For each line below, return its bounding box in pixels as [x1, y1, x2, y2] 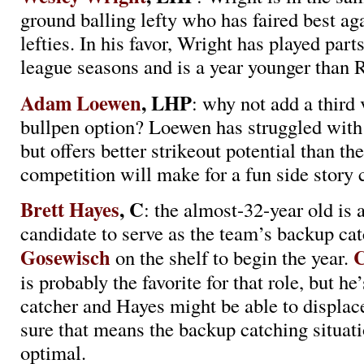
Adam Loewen [20, 88, 141, 117]
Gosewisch [20, 243, 110, 272]
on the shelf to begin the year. [110, 244, 353, 271]
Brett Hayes [20, 195, 119, 224]
